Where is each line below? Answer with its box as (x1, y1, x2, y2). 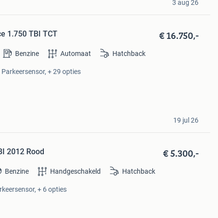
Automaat (60, 50, 91, 58)
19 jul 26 (173, 116, 199, 124)
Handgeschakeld (50, 167, 101, 175)
